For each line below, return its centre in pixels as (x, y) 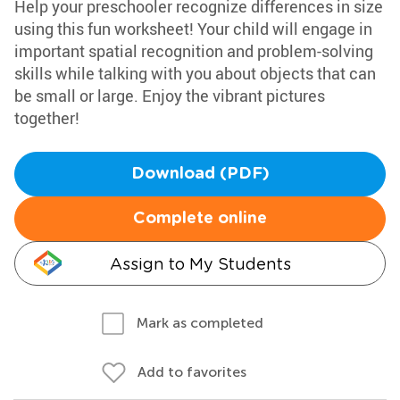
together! (47, 118)
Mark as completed (200, 323)
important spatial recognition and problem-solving (194, 51)
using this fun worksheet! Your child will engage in (193, 29)
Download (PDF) (200, 174)
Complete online (200, 219)
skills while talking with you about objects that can (195, 73)
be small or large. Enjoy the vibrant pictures (170, 96)
